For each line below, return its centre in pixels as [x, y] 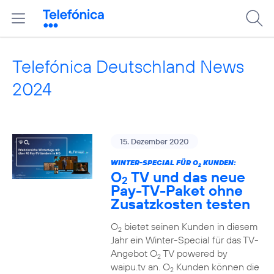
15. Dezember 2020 [154, 141]
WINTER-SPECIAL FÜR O [154, 162]
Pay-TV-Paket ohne [176, 190]
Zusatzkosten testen [180, 204]
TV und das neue [186, 177]
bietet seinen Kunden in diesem [189, 226]
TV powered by [194, 253]
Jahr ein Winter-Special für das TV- [184, 240]
